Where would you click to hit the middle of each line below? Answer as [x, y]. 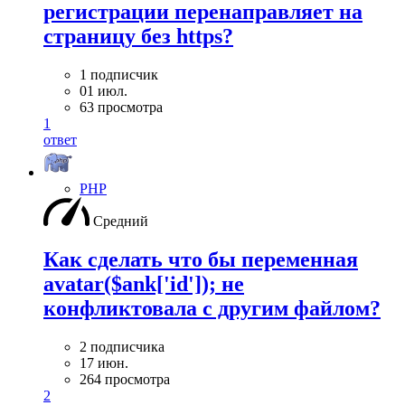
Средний [121, 221]
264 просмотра [125, 379]
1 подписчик [119, 75]
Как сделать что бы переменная [201, 260]
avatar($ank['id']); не [144, 284]
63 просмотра [121, 108]
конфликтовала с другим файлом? [212, 309]
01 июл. [104, 91]
